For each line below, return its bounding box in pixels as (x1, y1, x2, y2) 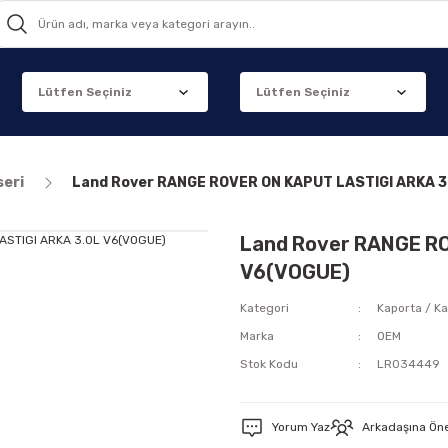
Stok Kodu (240, 357, 298, 371)
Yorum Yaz (272, 420, 330, 434)
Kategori (240, 301, 289, 315)
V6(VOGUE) (240, 260, 350, 284)
